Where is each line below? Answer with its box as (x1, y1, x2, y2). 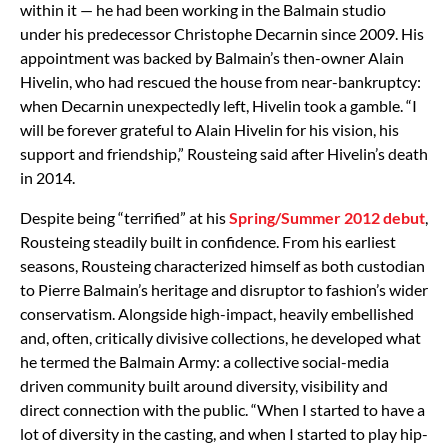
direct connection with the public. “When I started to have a (20, 399, 425, 419)
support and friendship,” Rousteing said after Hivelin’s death (20, 143, 428, 163)
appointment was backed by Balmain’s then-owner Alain (20, 47, 404, 67)
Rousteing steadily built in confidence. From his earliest (20, 231, 396, 251)
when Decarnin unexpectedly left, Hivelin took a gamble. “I (20, 95, 417, 115)
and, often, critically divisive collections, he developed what (20, 327, 421, 347)
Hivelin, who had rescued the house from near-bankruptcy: (20, 71, 421, 91)
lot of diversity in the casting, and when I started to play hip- (20, 423, 428, 443)
